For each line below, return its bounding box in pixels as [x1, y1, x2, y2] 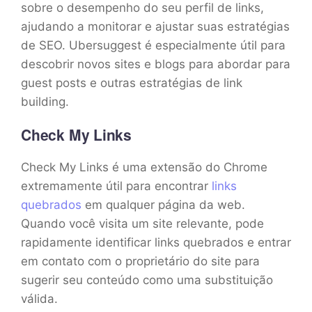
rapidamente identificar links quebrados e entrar [21, 235, 291, 249]
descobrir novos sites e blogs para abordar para [21, 56, 290, 71]
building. [21, 94, 69, 109]
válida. [21, 291, 58, 306]
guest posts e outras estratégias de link [21, 75, 242, 90]
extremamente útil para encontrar [21, 178, 212, 193]
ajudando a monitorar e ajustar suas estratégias [21, 19, 290, 33]
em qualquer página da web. [81, 197, 245, 212]
